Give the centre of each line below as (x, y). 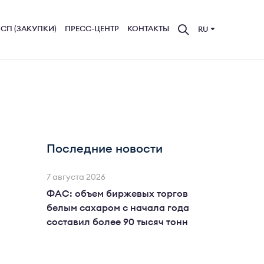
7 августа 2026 (76, 177)
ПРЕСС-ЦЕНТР (92, 29)
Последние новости (105, 149)
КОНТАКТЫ (148, 29)
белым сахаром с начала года (118, 208)
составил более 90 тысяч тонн (117, 222)
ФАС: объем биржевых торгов (117, 194)
